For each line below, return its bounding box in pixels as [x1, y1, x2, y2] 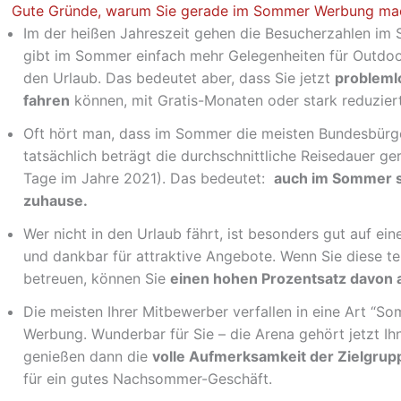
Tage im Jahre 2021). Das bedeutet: [23, 169, 274, 187]
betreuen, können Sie [23, 269, 170, 287]
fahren [23, 91, 70, 109]
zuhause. [23, 192, 88, 209]
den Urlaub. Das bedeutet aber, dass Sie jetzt [23, 69, 335, 87]
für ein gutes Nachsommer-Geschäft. [23, 370, 272, 388]
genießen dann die [23, 347, 152, 365]
